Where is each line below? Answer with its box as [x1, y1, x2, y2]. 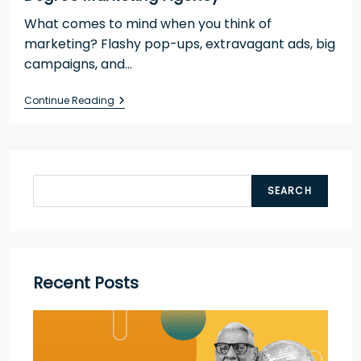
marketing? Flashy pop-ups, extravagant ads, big [23, 34, 335, 53]
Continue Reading [23, 93, 114, 107]
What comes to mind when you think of [23, 14, 272, 33]
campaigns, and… [23, 54, 132, 73]
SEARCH [267, 183, 312, 197]
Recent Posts [33, 271, 139, 294]
